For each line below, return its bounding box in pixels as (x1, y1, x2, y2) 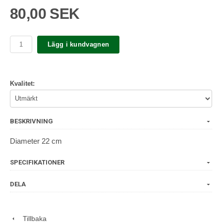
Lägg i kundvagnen (48, 41, 110, 49)
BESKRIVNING (10, 117, 53, 125)
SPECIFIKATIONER (10, 158, 64, 166)
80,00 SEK (10, 5, 80, 22)
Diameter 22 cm (10, 136, 62, 145)
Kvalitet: (10, 79, 35, 87)
